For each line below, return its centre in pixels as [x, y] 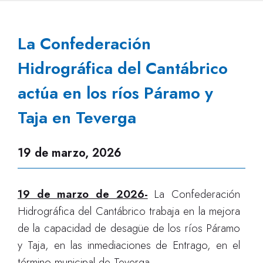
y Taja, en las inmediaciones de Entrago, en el [129, 245]
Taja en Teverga [77, 118]
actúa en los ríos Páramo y [115, 93]
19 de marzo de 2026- [83, 194]
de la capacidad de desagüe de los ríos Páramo [129, 228]
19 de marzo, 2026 [70, 153]
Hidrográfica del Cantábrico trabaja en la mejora [129, 211]
